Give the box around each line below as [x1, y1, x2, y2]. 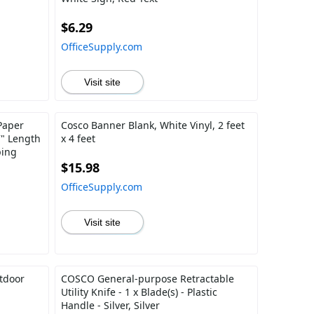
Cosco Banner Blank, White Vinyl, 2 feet [60, 118, 245, 132]
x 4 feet [60, 132, 95, 145]
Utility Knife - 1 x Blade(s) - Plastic [60, 285, 217, 299]
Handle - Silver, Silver [60, 299, 160, 312]
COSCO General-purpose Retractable [60, 272, 234, 285]
